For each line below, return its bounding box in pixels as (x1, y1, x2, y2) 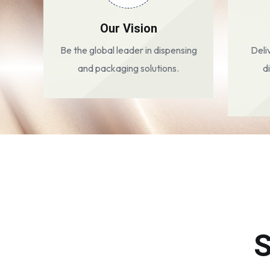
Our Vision (99, 21, 157, 36)
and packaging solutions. (78, 62, 179, 74)
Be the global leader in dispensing (60, 44, 197, 56)
